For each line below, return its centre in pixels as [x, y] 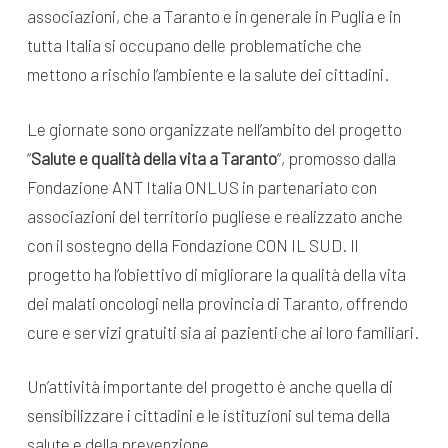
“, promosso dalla [336, 157]
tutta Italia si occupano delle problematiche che [194, 45]
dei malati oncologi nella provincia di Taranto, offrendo [217, 302]
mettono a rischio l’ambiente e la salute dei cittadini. [207, 74]
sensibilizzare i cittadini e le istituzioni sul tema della [208, 415]
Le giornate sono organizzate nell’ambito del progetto [214, 128]
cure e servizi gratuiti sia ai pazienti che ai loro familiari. [222, 331]
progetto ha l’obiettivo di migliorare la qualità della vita [216, 273]
